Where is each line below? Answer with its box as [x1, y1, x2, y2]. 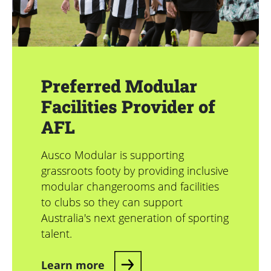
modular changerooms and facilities [41, 179, 219, 194]
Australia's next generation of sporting [41, 211, 229, 226]
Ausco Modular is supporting [41, 148, 184, 163]
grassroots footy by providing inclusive [41, 163, 229, 178]
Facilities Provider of [41, 95, 215, 119]
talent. [41, 226, 72, 241]
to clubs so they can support [41, 195, 183, 210]
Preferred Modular [41, 74, 197, 98]
